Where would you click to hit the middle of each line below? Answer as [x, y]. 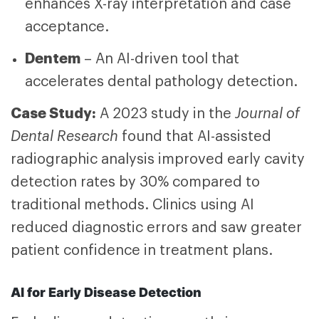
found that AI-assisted [195, 137]
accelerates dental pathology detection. [161, 82]
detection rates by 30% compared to [135, 183]
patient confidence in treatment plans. [142, 251]
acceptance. [67, 27]
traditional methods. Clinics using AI [132, 205]
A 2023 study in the [167, 114]
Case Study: [53, 114]
